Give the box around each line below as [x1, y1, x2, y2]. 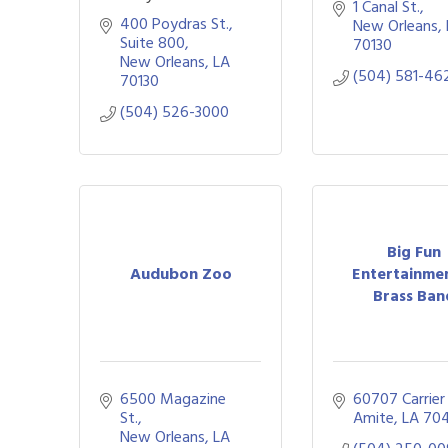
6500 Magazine [120, 386, 226, 412]
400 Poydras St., [120, 11, 233, 37]
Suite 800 [120, 30, 185, 56]
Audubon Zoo [129, 260, 232, 287]
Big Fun [386, 238, 441, 265]
